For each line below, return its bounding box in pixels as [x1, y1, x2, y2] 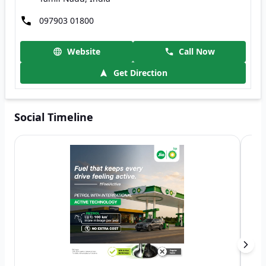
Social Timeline [14, 110, 93, 124]
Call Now [178, 46, 215, 57]
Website [67, 46, 100, 57]
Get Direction [113, 67, 167, 78]
